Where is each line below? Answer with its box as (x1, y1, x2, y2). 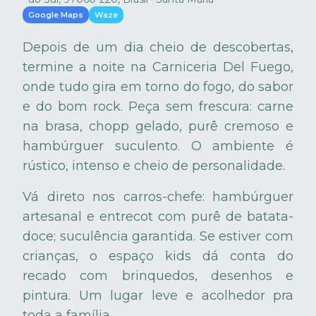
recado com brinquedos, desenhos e (23, 268, 293, 284)
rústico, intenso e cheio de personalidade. (23, 158, 285, 174)
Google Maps (28, 10, 83, 20)
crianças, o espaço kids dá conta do (23, 248, 293, 265)
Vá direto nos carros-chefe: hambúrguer (23, 189, 293, 205)
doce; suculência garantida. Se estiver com (23, 229, 293, 245)
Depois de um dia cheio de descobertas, (23, 39, 293, 56)
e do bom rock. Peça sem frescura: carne (23, 99, 293, 115)
